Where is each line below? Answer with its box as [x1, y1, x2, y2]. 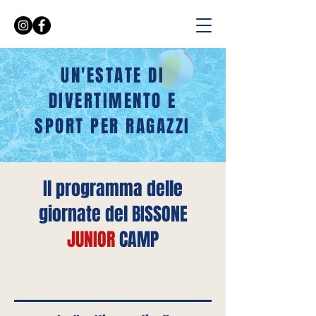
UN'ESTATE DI [61, 63, 164, 88]
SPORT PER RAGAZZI [35, 114, 190, 139]
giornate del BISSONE [38, 200, 188, 228]
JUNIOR [67, 226, 115, 253]
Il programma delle [43, 175, 183, 202]
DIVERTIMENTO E [48, 88, 177, 114]
